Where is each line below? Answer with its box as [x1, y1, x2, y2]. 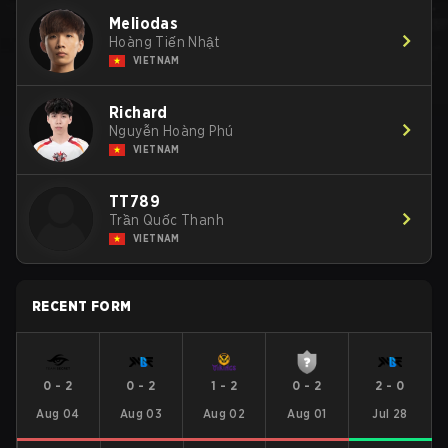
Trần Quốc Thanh [109, 212, 224, 228]
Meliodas [109, 14, 179, 33]
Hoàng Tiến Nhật [109, 34, 219, 50]
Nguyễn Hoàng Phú [109, 123, 234, 139]
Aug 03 [119, 406, 163, 421]
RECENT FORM [32, 298, 132, 314]
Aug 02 [202, 406, 246, 421]
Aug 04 [36, 406, 80, 421]
